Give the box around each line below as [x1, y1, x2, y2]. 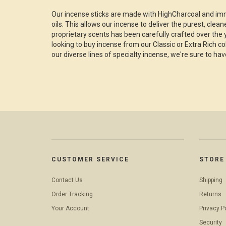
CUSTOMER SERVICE [51, 155, 129, 163]
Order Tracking [51, 190, 93, 198]
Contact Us [51, 176, 83, 184]
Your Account [51, 204, 89, 212]
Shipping [199, 176, 222, 184]
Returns [199, 190, 221, 198]
